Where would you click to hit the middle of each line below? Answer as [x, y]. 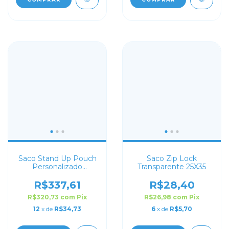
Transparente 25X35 [172, 167]
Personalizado [57, 167]
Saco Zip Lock [172, 158]
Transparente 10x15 [57, 175]
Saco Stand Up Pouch [57, 158]
